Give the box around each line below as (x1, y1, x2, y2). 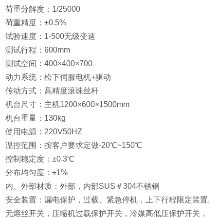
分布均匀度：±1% (5, 168, 68, 177)
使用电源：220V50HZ (5, 127, 83, 136)
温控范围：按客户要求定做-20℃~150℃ (5, 141, 143, 149)
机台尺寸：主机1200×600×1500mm (5, 100, 130, 109)
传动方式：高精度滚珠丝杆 (5, 87, 99, 95)
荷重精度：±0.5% (5, 18, 67, 27)
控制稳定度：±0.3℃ (5, 155, 75, 163)
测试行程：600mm (5, 46, 71, 54)
